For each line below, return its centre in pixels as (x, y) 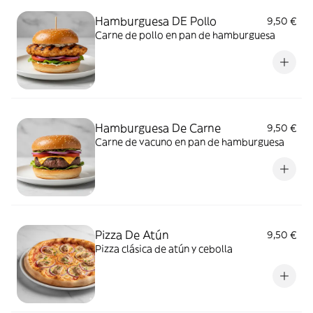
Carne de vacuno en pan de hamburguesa (190, 141)
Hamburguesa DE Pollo (156, 21)
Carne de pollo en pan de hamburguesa (185, 35)
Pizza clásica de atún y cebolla (164, 248)
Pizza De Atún (132, 234)
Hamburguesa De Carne (158, 128)
